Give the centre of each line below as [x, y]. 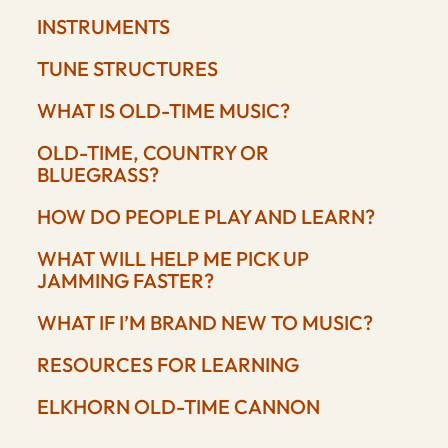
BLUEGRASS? [97, 175]
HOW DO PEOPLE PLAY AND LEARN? [205, 217]
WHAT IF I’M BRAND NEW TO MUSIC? [204, 323]
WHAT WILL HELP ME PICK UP [172, 259]
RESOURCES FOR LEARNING [167, 365]
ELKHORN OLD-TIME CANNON [178, 407]
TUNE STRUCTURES [127, 69]
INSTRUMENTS [103, 27]
